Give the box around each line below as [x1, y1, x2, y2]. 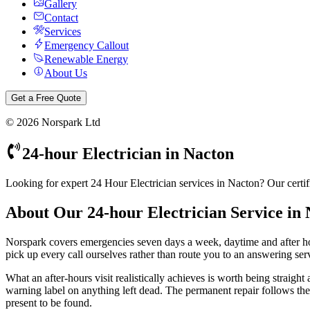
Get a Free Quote [11, 93, 81, 103]
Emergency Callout [44, 39, 129, 51]
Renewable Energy [44, 53, 128, 65]
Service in [226, 203, 305, 221]
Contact [44, 12, 78, 24]
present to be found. [6, 296, 92, 309]
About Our [6, 203, 87, 221]
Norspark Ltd [39, 116, 100, 128]
